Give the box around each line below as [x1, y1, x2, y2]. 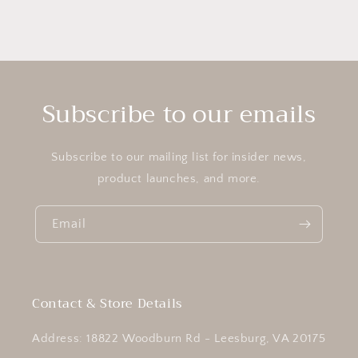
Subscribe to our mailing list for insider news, [51, 149, 307, 164]
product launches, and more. [97, 171, 261, 185]
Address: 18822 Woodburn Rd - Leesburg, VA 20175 [32, 332, 326, 345]
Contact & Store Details [32, 292, 182, 315]
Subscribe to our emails [42, 93, 316, 135]
